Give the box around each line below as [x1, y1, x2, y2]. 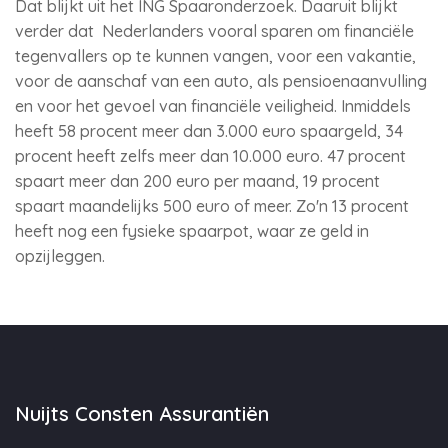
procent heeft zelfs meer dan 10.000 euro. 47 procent [15, 146, 406, 166]
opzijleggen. [15, 246, 109, 266]
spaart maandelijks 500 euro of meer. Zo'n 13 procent [15, 196, 409, 216]
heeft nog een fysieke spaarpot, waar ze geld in [15, 221, 369, 241]
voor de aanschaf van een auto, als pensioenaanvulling [15, 71, 427, 91]
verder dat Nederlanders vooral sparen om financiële [15, 21, 414, 41]
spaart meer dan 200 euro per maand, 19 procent [15, 171, 380, 191]
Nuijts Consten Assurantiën [15, 401, 269, 426]
